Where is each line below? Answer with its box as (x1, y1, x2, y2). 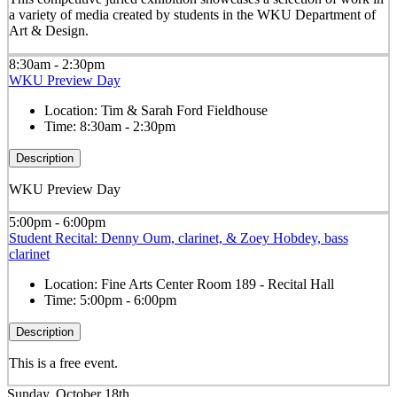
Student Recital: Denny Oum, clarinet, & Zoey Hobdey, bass (8, 230, 348, 245)
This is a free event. (8, 354, 118, 370)
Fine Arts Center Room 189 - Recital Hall (100, 276, 334, 292)
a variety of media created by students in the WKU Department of (8, 7, 376, 23)
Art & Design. (8, 23, 89, 39)
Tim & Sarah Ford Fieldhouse (100, 102, 268, 118)
